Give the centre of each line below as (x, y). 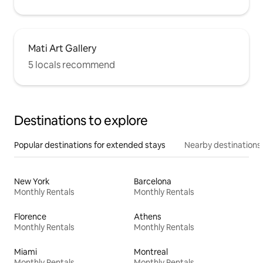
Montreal (151, 252)
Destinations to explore (81, 120)
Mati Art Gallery (62, 48)
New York (32, 181)
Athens (148, 216)
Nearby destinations (223, 145)
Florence (30, 216)
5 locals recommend (72, 65)
